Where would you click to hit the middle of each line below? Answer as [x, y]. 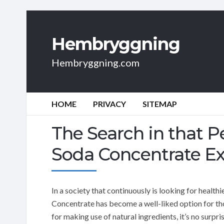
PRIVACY [109, 104]
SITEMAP [160, 104]
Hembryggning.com [95, 62]
